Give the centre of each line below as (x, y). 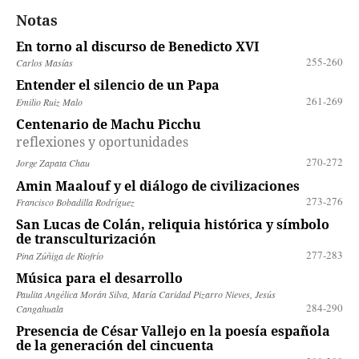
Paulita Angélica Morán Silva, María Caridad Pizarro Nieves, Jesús (145, 294)
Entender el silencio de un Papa (117, 85)
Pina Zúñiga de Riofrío (59, 255)
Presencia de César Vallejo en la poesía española (173, 331)
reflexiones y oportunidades (102, 141)
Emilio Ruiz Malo (49, 101)
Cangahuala (39, 309)
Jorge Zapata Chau (52, 163)
